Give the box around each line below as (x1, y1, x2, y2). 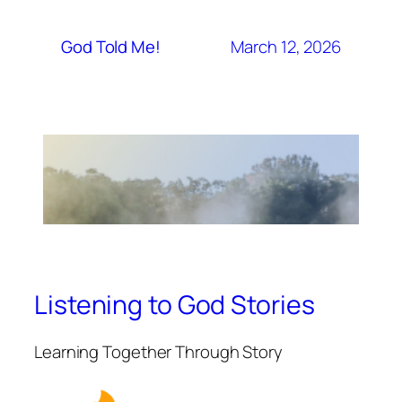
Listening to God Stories (34, 286, 315, 322)
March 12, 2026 (231, 34, 341, 58)
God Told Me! (61, 35, 161, 59)
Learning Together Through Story (34, 339, 283, 363)
